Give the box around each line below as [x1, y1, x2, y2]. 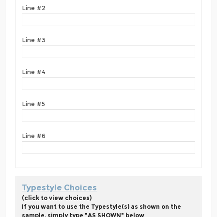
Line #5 [22, 100, 45, 108]
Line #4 [22, 68, 46, 76]
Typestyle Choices [22, 183, 97, 193]
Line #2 [22, 4, 46, 12]
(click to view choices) [22, 194, 92, 202]
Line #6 [22, 132, 46, 140]
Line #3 [22, 36, 46, 44]
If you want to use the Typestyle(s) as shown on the [22, 203, 181, 211]
